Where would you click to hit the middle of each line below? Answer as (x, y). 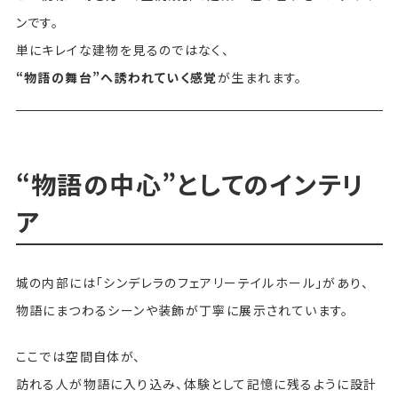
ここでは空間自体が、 (78, 356)
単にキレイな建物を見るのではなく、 (123, 49)
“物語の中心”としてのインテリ (190, 183)
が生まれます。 (260, 77)
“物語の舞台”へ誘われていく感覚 (116, 77)
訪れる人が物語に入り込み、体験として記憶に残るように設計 (196, 383)
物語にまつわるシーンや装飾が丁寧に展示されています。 (182, 310)
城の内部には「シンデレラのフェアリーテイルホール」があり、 (192, 282)
